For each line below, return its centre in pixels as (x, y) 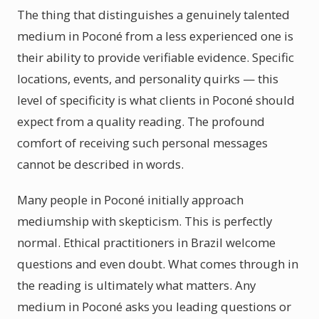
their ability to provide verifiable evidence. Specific (156, 57)
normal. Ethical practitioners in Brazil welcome (146, 242)
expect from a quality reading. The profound (141, 121)
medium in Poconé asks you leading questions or (154, 307)
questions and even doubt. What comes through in (158, 264)
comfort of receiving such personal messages (142, 143)
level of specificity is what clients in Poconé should (156, 100)
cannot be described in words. (100, 164)
